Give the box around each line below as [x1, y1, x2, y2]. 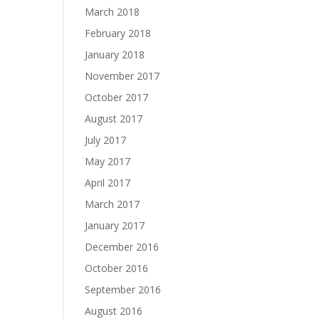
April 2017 [85, 176, 131, 189]
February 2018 [85, 26, 152, 40]
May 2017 [85, 155, 131, 168]
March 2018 [85, 5, 140, 19]
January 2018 [85, 48, 145, 61]
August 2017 [85, 112, 143, 125]
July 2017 [85, 133, 127, 147]
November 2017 [85, 69, 160, 83]
